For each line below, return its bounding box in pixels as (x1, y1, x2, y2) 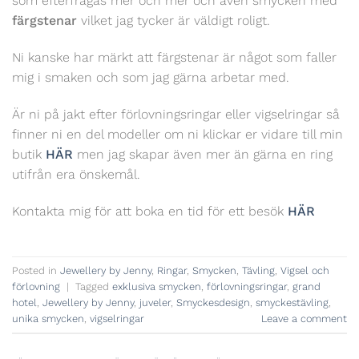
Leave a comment (261, 312, 347, 325)
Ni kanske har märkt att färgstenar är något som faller (12, 50, 337, 66)
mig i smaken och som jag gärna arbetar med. (12, 70, 289, 86)
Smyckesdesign (176, 296, 250, 309)
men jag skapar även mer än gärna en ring (73, 146, 333, 162)
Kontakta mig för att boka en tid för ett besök (12, 203, 288, 219)
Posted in (12, 264, 60, 276)
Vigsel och (280, 264, 329, 276)
